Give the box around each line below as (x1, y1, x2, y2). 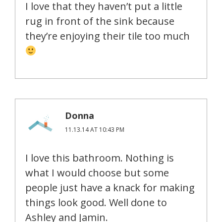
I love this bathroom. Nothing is (25, 151, 174, 165)
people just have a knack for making (25, 181, 195, 195)
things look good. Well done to (25, 196, 167, 210)
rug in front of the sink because (25, 14, 174, 28)
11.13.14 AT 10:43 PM (65, 125, 124, 134)
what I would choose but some (25, 166, 169, 180)
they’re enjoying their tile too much (25, 29, 190, 43)
